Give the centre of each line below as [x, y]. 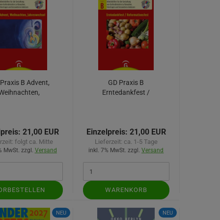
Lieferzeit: [109, 142]
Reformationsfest [126, 102]
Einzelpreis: [107, 132]
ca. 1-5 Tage [140, 142]
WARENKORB [126, 190]
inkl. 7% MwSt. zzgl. [115, 150]
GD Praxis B [126, 82]
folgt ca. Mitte [34, 142]
